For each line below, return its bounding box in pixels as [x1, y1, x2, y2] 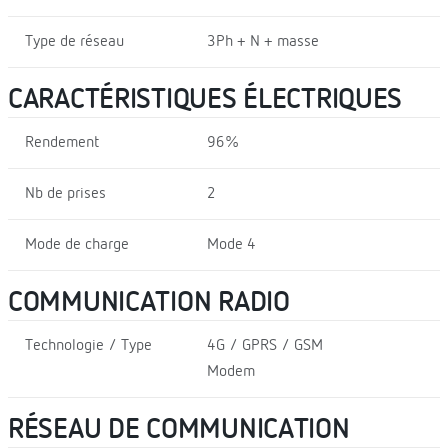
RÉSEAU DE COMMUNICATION [8, 415, 350, 444]
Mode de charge [25, 236, 129, 253]
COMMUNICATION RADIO [8, 288, 290, 317]
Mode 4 [206, 236, 256, 253]
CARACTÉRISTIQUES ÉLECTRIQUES [8, 85, 403, 114]
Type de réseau [25, 33, 124, 50]
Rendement [25, 134, 99, 151]
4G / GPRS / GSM [206, 337, 323, 354]
